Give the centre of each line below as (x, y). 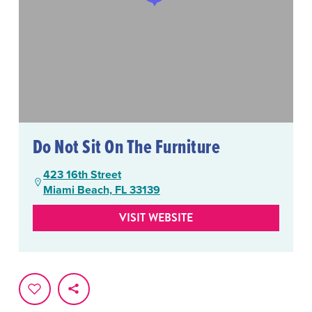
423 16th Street (82, 174)
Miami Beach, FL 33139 (101, 189)
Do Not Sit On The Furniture (126, 146)
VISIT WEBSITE (156, 217)
